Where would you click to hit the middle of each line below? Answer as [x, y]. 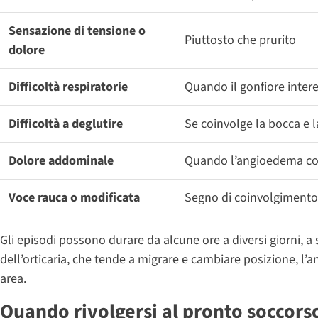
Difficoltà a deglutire [66, 124]
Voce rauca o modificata [74, 197]
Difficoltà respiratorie [68, 87]
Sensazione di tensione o [77, 31]
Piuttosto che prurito [240, 40]
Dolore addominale [61, 160]
